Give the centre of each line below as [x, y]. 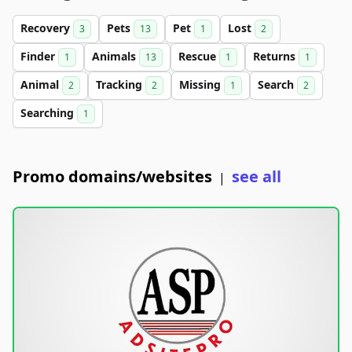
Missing [202, 84]
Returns [276, 56]
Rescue [199, 56]
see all [257, 176]
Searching [49, 113]
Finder [39, 56]
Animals [115, 56]
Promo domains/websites [112, 176]
